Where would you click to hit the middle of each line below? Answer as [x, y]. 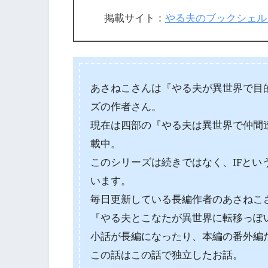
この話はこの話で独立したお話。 [167, 255]
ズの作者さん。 [126, 107]
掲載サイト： [135, 19]
